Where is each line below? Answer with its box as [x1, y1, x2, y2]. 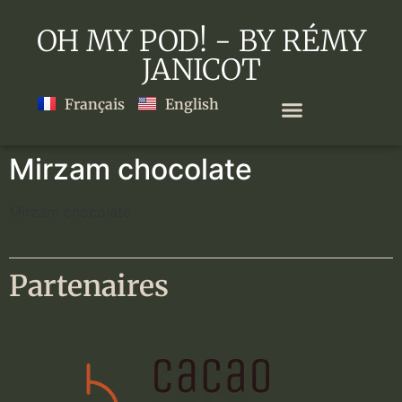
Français [65, 94, 126, 113]
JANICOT [141, 52, 261, 88]
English [165, 94, 220, 113]
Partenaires [9, 267, 169, 304]
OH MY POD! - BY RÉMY [36, 23, 366, 59]
